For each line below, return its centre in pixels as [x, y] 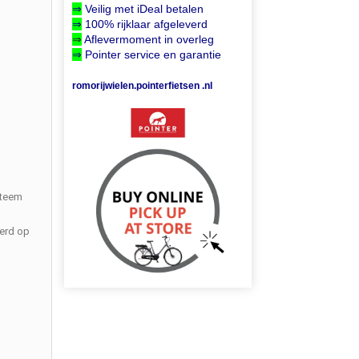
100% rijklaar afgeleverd [147, 24]
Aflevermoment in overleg [149, 39]
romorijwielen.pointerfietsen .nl [143, 86]
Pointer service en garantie [152, 54]
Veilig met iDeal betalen [143, 9]
